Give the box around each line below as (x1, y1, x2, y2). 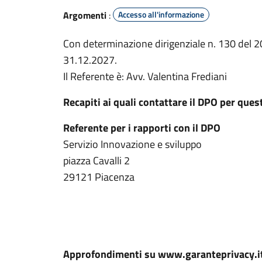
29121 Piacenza (63, 169, 135, 185)
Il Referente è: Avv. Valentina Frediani (63, 68, 227, 84)
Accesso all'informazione (118, 8, 204, 20)
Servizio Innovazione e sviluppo (63, 136, 202, 152)
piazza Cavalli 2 (63, 153, 130, 168)
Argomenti (63, 8, 106, 22)
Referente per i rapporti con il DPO (63, 120, 220, 136)
